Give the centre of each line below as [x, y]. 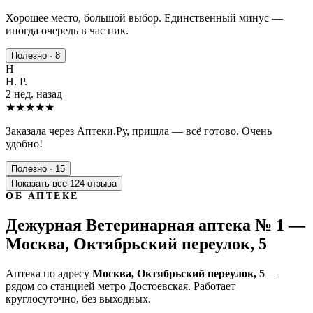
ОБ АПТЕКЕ [42, 196]
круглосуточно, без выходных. [78, 298]
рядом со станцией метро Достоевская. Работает [121, 286]
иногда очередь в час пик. [67, 30]
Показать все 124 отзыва [64, 183]
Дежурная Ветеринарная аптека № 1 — [155, 225]
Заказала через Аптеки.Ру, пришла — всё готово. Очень [139, 131]
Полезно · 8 [36, 55]
